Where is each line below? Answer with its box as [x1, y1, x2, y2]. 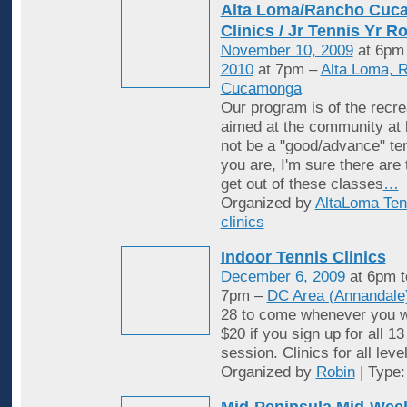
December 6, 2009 [220, 267, 345, 285]
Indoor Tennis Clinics [220, 246, 386, 266]
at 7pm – [253, 61, 321, 79]
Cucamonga [220, 80, 302, 98]
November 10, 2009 [220, 42, 353, 60]
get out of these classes [220, 175, 383, 194]
